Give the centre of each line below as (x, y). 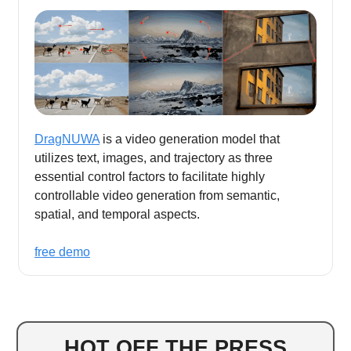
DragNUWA (67, 139)
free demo (62, 251)
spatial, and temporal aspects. (117, 214)
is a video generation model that (190, 139)
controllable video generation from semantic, (157, 195)
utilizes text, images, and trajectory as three (154, 157)
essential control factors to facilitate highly (150, 176)
